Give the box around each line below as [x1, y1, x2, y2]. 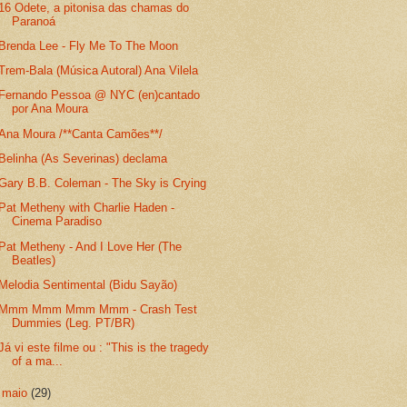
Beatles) [12, 253, 56, 267]
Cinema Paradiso [12, 214, 103, 229]
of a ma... [12, 354, 64, 369]
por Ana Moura [12, 102, 89, 116]
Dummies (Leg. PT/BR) [12, 316, 135, 330]
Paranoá [12, 14, 56, 28]
